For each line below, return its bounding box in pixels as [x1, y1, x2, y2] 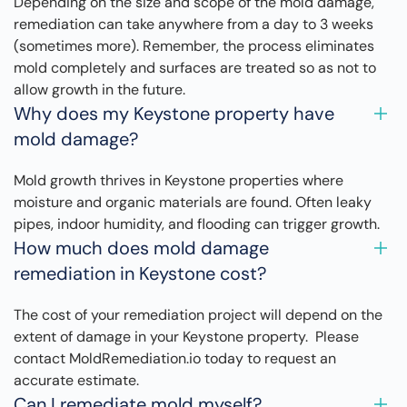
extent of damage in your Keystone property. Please [14, 327, 359, 347]
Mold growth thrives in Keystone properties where [14, 171, 343, 191]
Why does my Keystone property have [14, 102, 334, 126]
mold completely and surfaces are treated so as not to [14, 58, 376, 78]
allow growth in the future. [14, 80, 185, 100]
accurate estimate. [14, 371, 139, 391]
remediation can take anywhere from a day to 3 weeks [14, 15, 373, 35]
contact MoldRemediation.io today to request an [14, 349, 336, 369]
